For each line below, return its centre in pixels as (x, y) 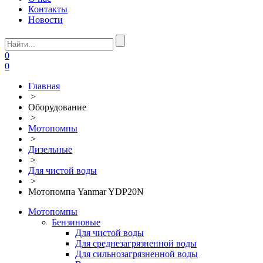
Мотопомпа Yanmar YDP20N (86, 191)
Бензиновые (76, 222)
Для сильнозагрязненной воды (136, 254)
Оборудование (57, 107)
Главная (44, 86)
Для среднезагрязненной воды (136, 243)
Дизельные (50, 149)
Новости (45, 19)
